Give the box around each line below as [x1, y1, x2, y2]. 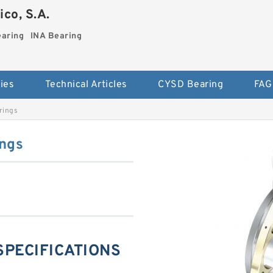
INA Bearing [30, 31, 82, 41]
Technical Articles [44, 78, 127, 91]
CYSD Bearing [158, 78, 224, 91]
